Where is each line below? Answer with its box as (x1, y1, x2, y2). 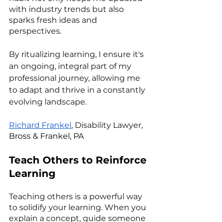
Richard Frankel (9, 120, 71, 130)
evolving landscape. (9, 97, 87, 107)
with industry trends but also (9, 4, 126, 14)
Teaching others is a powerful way (9, 191, 144, 201)
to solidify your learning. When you (9, 202, 148, 212)
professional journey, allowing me (9, 73, 142, 83)
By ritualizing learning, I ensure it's (9, 49, 146, 59)
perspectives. (9, 26, 63, 36)
